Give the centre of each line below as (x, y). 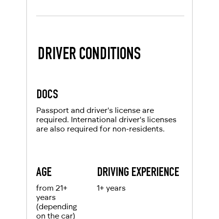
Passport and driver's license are (95, 110)
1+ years (111, 188)
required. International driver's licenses (106, 119)
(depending (56, 206)
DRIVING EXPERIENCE (138, 173)
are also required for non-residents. (100, 129)
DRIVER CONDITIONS (89, 56)
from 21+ (52, 188)
